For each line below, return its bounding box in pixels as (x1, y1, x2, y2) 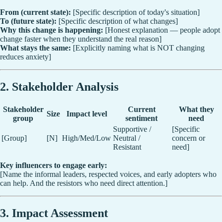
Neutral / (113, 133, 140, 142)
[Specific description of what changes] (56, 16, 178, 25)
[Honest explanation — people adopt (103, 25, 220, 34)
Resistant (113, 142, 141, 151)
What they (178, 105, 214, 113)
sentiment (125, 113, 158, 122)
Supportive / (113, 124, 151, 133)
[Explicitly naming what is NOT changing (71, 43, 205, 52)
